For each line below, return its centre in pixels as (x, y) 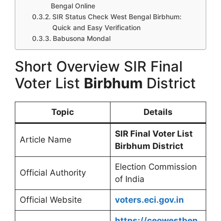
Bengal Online (73, 6)
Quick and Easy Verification (96, 28)
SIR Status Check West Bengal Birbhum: (117, 17)
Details (158, 112)
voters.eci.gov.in (149, 200)
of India (129, 179)
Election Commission (156, 167)
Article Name (45, 140)
